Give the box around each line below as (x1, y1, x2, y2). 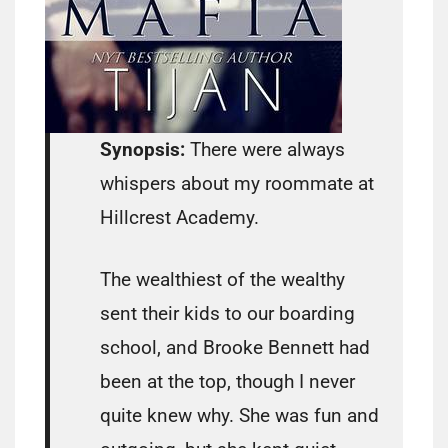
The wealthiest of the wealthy (100, 268, 345, 292)
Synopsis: (100, 138, 190, 162)
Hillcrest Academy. (100, 206, 259, 230)
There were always (190, 138, 345, 162)
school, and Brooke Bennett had (100, 336, 370, 360)
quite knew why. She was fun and (100, 404, 379, 428)
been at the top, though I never (100, 370, 355, 394)
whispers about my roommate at (100, 172, 374, 196)
